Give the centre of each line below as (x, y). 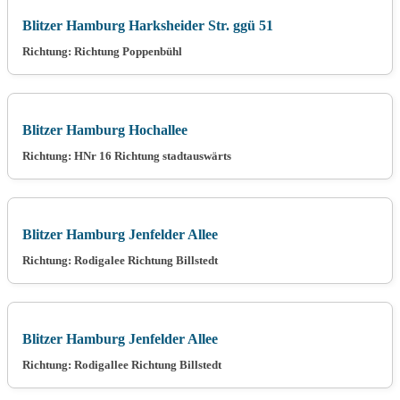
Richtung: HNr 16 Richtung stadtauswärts (127, 155)
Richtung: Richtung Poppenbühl (102, 51)
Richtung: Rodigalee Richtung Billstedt (120, 260)
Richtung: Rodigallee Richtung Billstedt (122, 364)
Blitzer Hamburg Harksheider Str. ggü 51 (148, 25)
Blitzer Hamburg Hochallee (105, 129)
